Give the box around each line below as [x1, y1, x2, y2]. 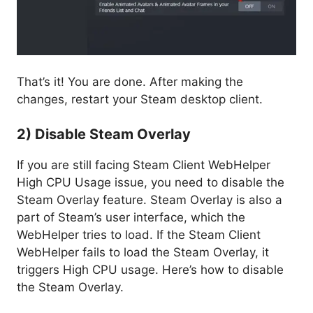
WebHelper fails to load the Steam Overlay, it [17, 245, 269, 260]
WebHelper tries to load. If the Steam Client [17, 228, 261, 242]
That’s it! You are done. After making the [17, 74, 243, 89]
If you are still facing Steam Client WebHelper [17, 158, 270, 173]
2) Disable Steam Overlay [17, 126, 191, 143]
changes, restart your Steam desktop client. [17, 92, 263, 106]
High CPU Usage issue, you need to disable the [17, 175, 284, 190]
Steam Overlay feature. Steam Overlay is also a [17, 193, 282, 208]
